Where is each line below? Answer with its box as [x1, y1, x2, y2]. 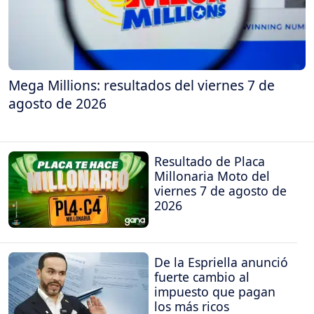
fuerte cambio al [154, 268, 250, 285]
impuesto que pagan [154, 282, 275, 300]
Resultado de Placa [154, 153, 265, 170]
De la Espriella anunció [154, 253, 288, 271]
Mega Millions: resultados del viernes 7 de [8, 75, 275, 95]
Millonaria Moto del [154, 168, 270, 185]
